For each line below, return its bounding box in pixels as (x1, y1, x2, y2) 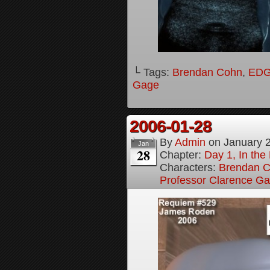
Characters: (160, 161, 219, 174)
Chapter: (160, 148, 204, 161)
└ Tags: (133, 66, 172, 78)
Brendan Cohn (172, 66, 242, 78)
